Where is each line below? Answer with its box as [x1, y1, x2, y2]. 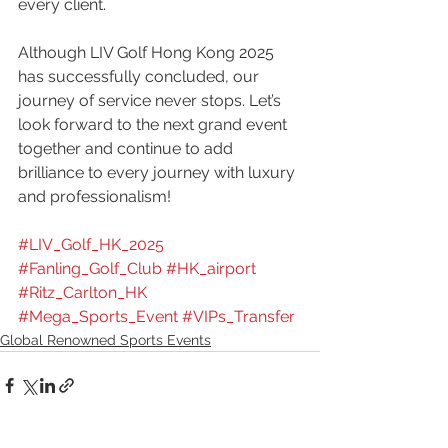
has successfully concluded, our [18, 67, 263, 87]
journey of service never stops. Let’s [18, 91, 285, 111]
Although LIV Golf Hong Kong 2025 [18, 43, 278, 63]
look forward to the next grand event [18, 115, 291, 135]
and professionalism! [18, 187, 171, 207]
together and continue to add [18, 139, 237, 159]
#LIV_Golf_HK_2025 [18, 235, 164, 255]
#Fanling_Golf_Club [18, 259, 162, 279]
